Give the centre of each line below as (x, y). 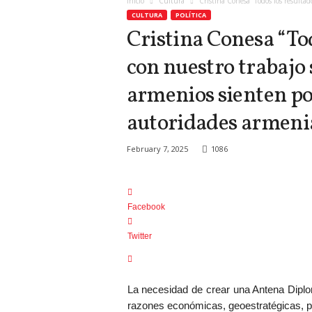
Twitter (139, 236)
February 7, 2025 (157, 149)
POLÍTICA (190, 15)
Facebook (146, 207)
